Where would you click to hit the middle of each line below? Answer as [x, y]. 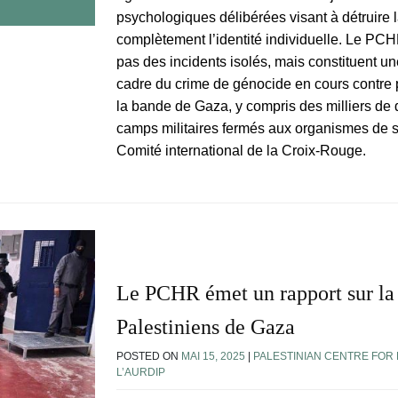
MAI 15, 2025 [213, 357]
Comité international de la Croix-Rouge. [241, 150]
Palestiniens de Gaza [206, 327]
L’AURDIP [141, 373]
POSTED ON [149, 357]
